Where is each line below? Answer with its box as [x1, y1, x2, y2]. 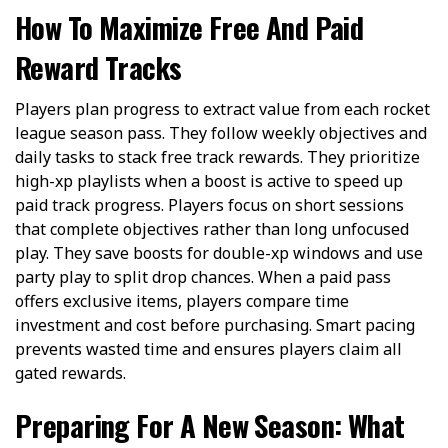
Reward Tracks [15, 45, 182, 88]
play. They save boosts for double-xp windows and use [15, 241, 423, 264]
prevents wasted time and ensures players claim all [15, 337, 402, 360]
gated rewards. [15, 361, 126, 384]
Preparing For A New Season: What [15, 403, 405, 446]
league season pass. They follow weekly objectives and [15, 121, 427, 144]
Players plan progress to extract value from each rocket [15, 97, 430, 120]
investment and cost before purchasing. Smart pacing [15, 313, 415, 336]
